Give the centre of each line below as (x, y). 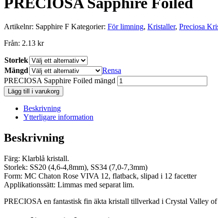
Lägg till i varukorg (34, 91)
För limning (126, 27)
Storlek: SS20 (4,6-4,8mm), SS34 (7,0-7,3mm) (76, 167)
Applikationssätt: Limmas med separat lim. (69, 185)
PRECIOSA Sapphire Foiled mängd (60, 81)
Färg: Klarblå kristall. (36, 159)
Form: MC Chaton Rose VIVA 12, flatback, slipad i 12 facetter (100, 176)
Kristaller (161, 27)
